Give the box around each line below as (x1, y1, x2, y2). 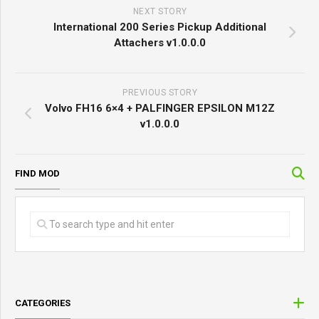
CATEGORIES (15, 298, 70, 309)
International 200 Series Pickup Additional (53, 21, 266, 34)
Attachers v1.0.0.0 (114, 36, 206, 50)
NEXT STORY (132, 6, 187, 17)
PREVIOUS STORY (122, 88, 197, 98)
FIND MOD (15, 168, 60, 179)
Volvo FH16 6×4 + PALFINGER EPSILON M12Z (45, 102, 275, 115)
